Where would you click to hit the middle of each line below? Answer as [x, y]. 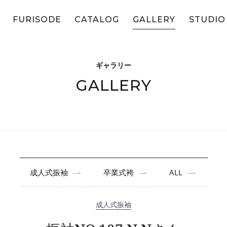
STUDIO [207, 20]
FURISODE [37, 20]
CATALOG [97, 20]
